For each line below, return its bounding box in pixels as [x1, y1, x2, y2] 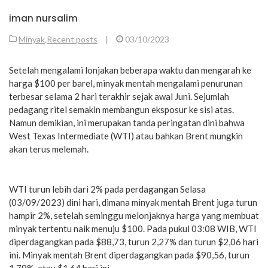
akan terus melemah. [9, 143, 89, 154]
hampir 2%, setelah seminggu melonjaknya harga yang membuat [9, 209, 259, 221]
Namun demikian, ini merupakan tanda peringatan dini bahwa [9, 117, 245, 128]
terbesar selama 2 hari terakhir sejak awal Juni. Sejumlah [9, 90, 229, 102]
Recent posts [47, 33, 98, 44]
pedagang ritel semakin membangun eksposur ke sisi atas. [9, 103, 234, 115]
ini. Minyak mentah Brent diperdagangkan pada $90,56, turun [9, 249, 249, 260]
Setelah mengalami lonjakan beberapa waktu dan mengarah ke [9, 64, 251, 75]
